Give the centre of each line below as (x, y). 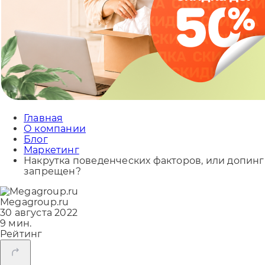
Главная (43, 118)
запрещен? (52, 171)
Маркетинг (51, 150)
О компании (55, 129)
